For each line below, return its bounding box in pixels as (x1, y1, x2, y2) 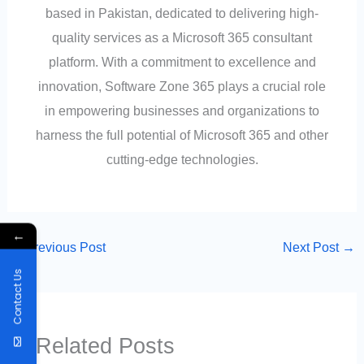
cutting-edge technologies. (106, 152, 258, 167)
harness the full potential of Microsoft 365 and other (36, 128, 328, 143)
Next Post (283, 240, 343, 255)
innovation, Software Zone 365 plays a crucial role (38, 79, 326, 94)
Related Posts (35, 333, 175, 359)
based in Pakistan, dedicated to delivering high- (45, 6, 318, 21)
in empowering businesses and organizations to (45, 103, 319, 119)
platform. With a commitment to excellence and (48, 54, 316, 70)
